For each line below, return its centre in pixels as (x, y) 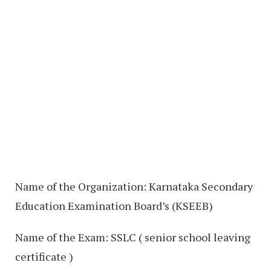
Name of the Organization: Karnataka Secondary (134, 186)
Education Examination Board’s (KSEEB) (114, 206)
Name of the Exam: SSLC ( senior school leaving (133, 237)
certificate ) (44, 256)
